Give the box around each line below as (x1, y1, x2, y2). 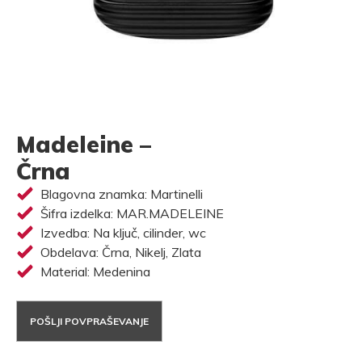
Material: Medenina (40, 263, 150, 280)
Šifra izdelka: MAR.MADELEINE (40, 205, 224, 221)
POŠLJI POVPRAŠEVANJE (30, 314, 149, 327)
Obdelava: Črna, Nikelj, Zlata (40, 244, 201, 260)
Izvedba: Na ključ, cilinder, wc (40, 225, 206, 241)
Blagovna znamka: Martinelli (40, 186, 203, 202)
